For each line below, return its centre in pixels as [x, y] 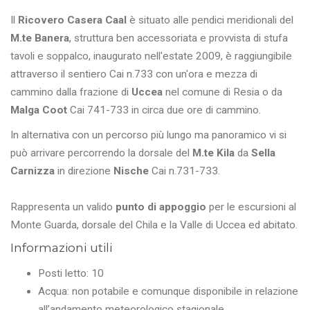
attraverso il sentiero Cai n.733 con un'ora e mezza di [134, 74]
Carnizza [33, 171]
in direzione [84, 171]
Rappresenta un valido [63, 207]
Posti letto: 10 [71, 274]
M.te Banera [40, 38]
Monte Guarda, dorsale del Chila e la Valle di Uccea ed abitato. [154, 225]
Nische [131, 171]
